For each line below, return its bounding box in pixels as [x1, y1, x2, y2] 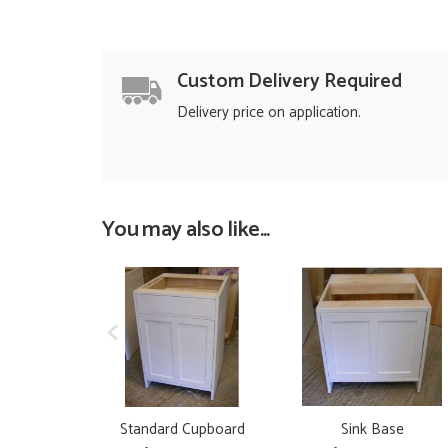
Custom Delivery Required [177, 66, 402, 99]
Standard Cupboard [119, 416, 245, 442]
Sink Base [340, 416, 404, 442]
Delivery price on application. [177, 99, 361, 125]
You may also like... [102, 210, 270, 248]
